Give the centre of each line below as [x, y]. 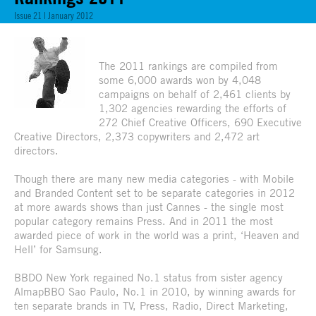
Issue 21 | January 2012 [54, 15]
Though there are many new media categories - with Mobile [154, 178]
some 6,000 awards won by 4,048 [180, 79]
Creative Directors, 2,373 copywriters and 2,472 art [137, 136]
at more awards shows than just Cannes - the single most [149, 206]
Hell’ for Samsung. [58, 249]
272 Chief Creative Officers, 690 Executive [200, 122]
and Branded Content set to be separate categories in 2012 [154, 192]
